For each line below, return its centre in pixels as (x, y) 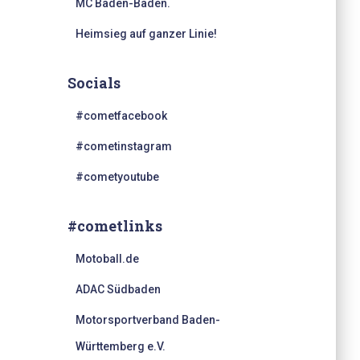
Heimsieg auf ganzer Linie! (146, 34)
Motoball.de (107, 259)
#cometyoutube (117, 177)
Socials (94, 83)
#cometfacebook (121, 116)
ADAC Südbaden (118, 289)
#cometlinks (115, 226)
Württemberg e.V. (120, 346)
